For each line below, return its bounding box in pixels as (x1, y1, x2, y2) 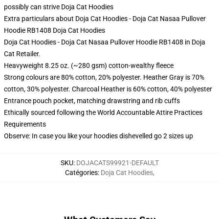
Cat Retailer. (4, 50, 41, 58)
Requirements (4, 120, 46, 128)
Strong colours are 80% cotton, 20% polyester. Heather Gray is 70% (4, 73, 204, 81)
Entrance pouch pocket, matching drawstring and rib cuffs (4, 97, 180, 105)
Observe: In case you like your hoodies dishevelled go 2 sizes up (4, 132, 193, 140)
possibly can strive (4, 3, 61, 11)
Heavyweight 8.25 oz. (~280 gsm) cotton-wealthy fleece (4, 62, 174, 69)
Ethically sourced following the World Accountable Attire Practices (4, 109, 202, 116)
